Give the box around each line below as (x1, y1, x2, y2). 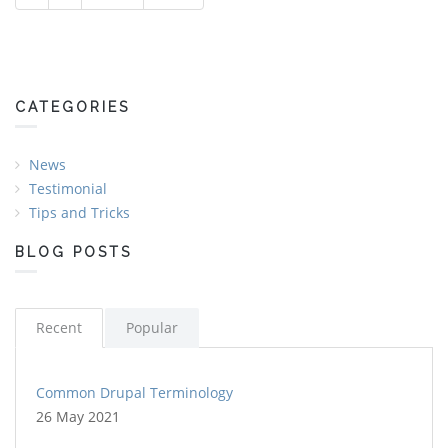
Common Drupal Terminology (36, 382, 233, 402)
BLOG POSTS (15, 243, 132, 260)
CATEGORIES (15, 98, 130, 115)
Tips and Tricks (29, 202, 130, 222)
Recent (36, 317, 82, 337)
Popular (126, 317, 178, 337)
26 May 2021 (36, 406, 120, 426)
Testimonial (29, 178, 107, 198)
